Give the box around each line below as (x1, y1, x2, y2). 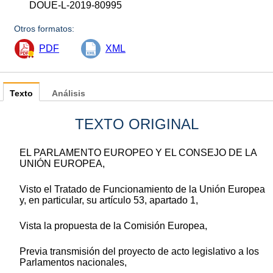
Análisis (52, 89, 85, 99)
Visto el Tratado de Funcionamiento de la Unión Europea (19, 184, 265, 195)
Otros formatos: (14, 24, 75, 34)
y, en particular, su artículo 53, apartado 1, (19, 195, 198, 206)
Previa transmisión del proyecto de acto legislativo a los (19, 246, 259, 257)
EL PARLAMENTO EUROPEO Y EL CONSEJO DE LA (19, 147, 257, 158)
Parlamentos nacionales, (19, 257, 127, 268)
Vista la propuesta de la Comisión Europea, (19, 221, 207, 232)
